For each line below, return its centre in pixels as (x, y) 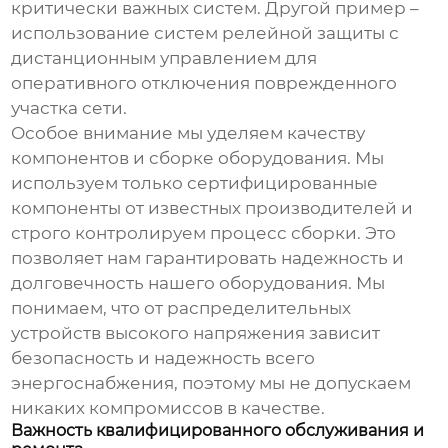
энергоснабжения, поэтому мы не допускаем (211, 383)
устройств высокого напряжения (158, 333)
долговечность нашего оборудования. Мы (198, 283)
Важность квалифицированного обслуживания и (218, 431)
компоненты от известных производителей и (212, 208)
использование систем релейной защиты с (205, 33)
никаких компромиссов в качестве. (168, 408)
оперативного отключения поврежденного (204, 83)
